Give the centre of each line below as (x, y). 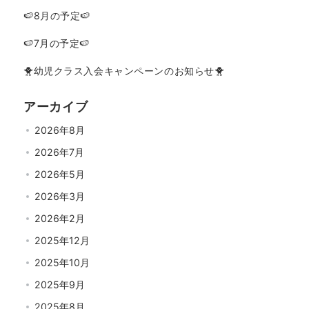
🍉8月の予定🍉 (57, 16)
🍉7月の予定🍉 (57, 43)
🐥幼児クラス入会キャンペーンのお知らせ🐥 (124, 71)
